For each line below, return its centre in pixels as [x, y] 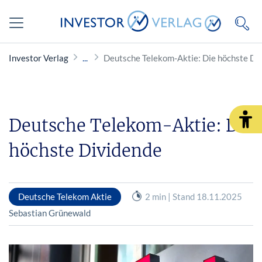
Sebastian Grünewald [50, 213]
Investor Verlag [39, 58]
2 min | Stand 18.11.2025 [194, 196]
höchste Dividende [85, 151]
